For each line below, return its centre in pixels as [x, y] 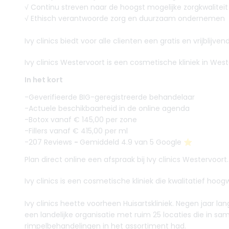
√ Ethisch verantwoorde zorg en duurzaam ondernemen [125, 18]
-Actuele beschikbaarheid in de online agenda [107, 108]
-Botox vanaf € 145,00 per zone [81, 120]
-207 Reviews [49, 142]
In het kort [44, 80]
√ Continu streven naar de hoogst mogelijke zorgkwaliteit [126, 7]
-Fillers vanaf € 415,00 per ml [76, 131]
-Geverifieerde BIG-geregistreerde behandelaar [110, 97]
